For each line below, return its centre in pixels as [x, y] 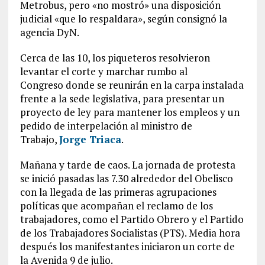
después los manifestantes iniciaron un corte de [127, 246]
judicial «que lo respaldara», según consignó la [123, 19]
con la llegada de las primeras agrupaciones [118, 192]
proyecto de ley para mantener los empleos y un [130, 112]
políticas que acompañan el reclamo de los [116, 206]
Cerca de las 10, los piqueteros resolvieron [115, 58]
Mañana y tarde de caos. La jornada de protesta [127, 165]
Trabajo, [39, 139]
